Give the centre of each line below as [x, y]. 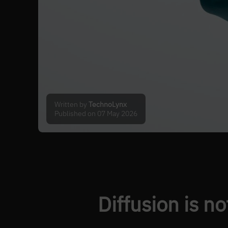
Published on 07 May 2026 [96, 113]
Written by [72, 104]
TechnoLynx [108, 104]
